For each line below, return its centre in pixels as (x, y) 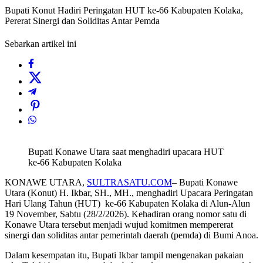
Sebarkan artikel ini (41, 44)
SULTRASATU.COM (129, 183)
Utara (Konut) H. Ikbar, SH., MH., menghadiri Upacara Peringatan (129, 193)
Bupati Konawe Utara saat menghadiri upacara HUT (126, 152)
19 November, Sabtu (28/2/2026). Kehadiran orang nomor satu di (126, 214)
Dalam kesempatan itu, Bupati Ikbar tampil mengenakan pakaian (124, 255)
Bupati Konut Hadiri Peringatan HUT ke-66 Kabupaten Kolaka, (124, 11)
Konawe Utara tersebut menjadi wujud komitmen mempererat (119, 225)
